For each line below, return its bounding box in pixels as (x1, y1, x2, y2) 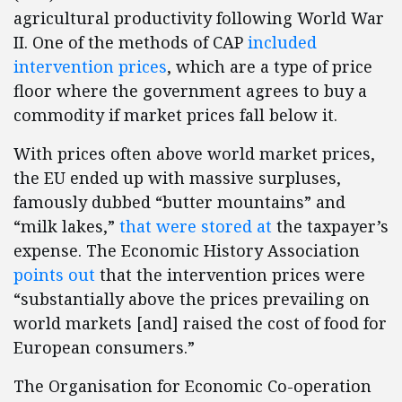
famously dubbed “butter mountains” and (13, 191, 345, 214)
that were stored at (119, 215, 272, 238)
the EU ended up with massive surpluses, (13, 167, 341, 189)
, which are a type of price (167, 56, 372, 78)
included (248, 31, 317, 54)
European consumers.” (13, 336, 195, 359)
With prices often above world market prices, (13, 143, 375, 165)
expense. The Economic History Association (13, 240, 360, 262)
